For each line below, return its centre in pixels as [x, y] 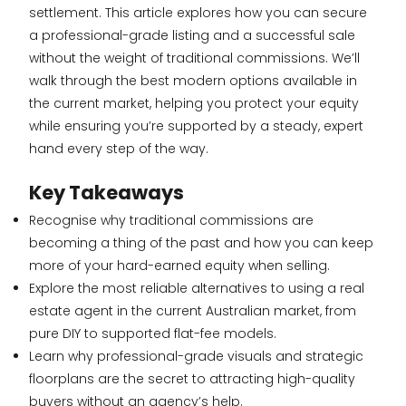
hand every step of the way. [119, 148]
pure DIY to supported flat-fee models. [153, 333]
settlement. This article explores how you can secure [198, 12]
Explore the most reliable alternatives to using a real [197, 288]
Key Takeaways [106, 192]
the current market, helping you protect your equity [194, 103]
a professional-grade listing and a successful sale [192, 35]
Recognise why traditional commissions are [171, 220]
